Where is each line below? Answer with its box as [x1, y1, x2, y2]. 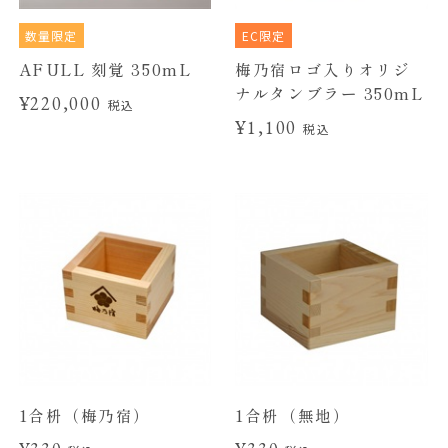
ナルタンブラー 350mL [235, 82, 424, 105]
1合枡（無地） [235, 403, 351, 426]
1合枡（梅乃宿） [18, 403, 151, 426]
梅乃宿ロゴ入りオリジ [235, 58, 411, 81]
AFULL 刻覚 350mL [18, 58, 192, 81]
